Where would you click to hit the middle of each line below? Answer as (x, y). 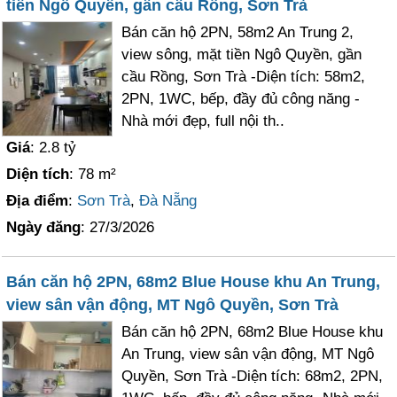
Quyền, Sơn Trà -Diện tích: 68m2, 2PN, (253, 376)
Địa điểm (38, 201)
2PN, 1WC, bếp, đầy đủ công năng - (241, 99)
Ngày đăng (44, 227)
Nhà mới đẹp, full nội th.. (203, 121)
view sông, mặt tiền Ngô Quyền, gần (242, 54)
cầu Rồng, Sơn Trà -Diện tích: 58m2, (244, 77)
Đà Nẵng (168, 201)
